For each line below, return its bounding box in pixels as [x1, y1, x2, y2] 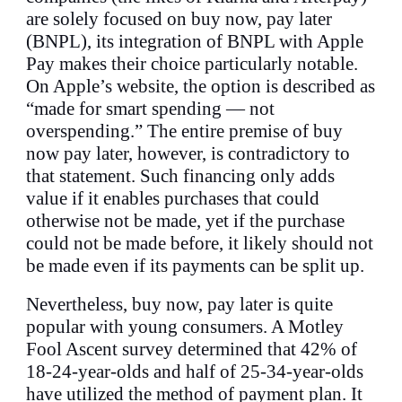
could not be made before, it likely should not [26, 232, 374, 254]
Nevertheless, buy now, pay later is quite [26, 293, 334, 315]
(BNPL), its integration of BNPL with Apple [26, 31, 364, 52]
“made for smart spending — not [26, 98, 275, 119]
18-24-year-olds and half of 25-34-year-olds [26, 361, 364, 382]
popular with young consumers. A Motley [26, 316, 345, 337]
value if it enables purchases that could [26, 188, 320, 209]
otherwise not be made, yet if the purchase [26, 210, 345, 232]
